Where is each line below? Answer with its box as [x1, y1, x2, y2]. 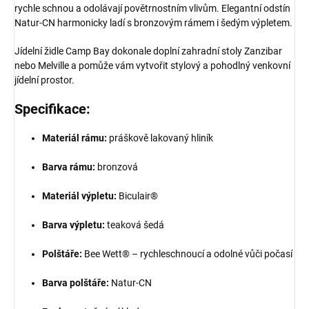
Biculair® [117, 190, 158, 201]
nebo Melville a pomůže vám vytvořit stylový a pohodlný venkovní [14, 60, 290, 71]
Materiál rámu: [42, 132, 107, 143]
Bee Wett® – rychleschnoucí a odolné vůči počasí [82, 248, 292, 259]
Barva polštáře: [42, 277, 109, 288]
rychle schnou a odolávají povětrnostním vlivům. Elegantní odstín [14, 3, 290, 14]
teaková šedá [105, 219, 164, 230]
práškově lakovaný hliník [107, 132, 213, 143]
